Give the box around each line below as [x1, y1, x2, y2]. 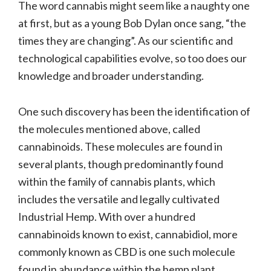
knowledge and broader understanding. [18, 68, 204, 82]
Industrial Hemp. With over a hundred [18, 209, 195, 223]
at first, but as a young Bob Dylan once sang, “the [18, 16, 246, 30]
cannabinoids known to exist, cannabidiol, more [18, 227, 238, 241]
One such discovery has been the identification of [18, 104, 250, 118]
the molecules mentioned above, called [18, 122, 200, 135]
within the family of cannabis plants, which [18, 174, 215, 188]
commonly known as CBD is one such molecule [18, 244, 235, 258]
